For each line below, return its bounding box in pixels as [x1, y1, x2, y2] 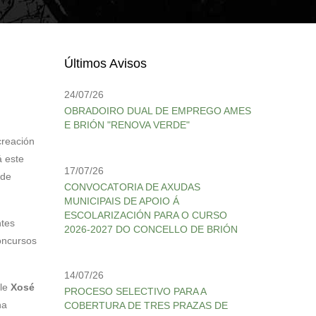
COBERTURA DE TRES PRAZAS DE [64, 300, 228, 311]
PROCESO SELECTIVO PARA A [64, 286, 206, 297]
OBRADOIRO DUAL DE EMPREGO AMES [64, 105, 251, 116]
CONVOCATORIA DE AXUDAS [64, 181, 200, 193]
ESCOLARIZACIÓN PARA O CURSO [64, 209, 227, 221]
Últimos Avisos [64, 56, 147, 71]
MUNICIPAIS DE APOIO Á [64, 195, 179, 207]
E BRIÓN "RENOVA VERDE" [64, 119, 190, 130]
